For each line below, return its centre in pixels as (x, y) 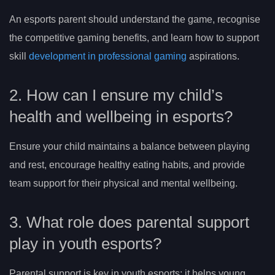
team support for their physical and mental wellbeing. (123, 183)
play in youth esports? (85, 243)
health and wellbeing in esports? (121, 117)
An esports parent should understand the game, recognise (135, 20)
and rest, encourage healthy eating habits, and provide (127, 165)
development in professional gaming (108, 56)
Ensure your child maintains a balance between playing (130, 146)
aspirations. (213, 56)
